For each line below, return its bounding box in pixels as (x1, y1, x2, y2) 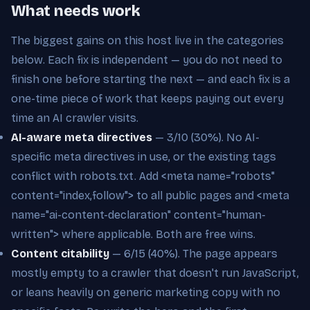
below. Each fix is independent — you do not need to (11, 53, 282, 66)
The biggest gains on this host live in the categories (11, 33, 284, 47)
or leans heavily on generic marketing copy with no (11, 285, 280, 299)
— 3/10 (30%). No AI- (152, 130, 259, 144)
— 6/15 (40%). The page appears (109, 246, 277, 260)
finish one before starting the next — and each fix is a (11, 72, 290, 86)
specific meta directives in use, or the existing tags (11, 149, 276, 163)
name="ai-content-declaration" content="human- (11, 208, 266, 221)
